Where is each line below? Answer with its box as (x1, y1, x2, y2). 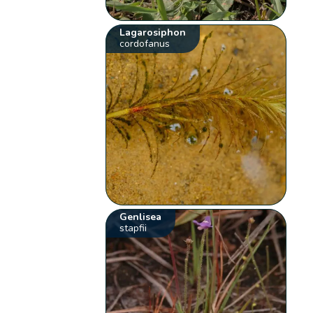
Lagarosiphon (119, 26, 187, 40)
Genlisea (119, 210, 162, 224)
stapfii (119, 221, 147, 235)
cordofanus (119, 37, 170, 51)
